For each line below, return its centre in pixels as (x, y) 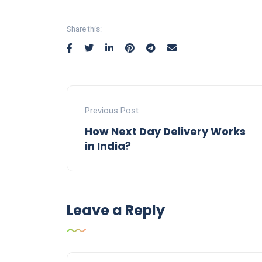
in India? (108, 146)
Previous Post (112, 111)
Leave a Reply (116, 211)
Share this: (84, 29)
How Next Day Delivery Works (165, 132)
